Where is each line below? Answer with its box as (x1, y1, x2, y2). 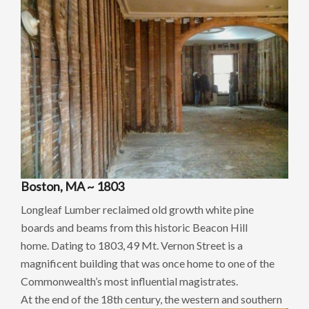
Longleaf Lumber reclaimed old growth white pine (21, 203, 254, 217)
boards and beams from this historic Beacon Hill (21, 221, 248, 235)
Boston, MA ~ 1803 (21, 179, 124, 195)
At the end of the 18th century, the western (21, 292, 221, 306)
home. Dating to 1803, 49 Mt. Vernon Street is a (21, 239, 243, 252)
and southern (221, 292, 282, 306)
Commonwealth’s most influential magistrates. (21, 275, 238, 288)
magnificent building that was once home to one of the (21, 257, 275, 270)
